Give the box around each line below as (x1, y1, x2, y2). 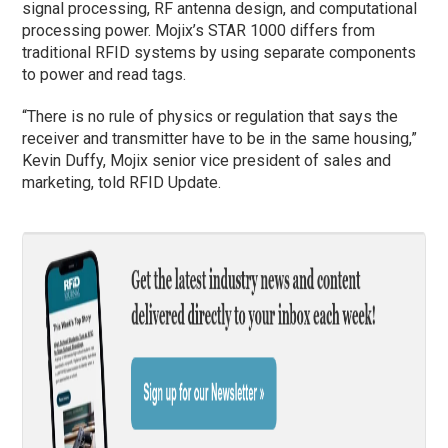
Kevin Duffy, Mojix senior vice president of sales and (22, 150, 392, 170)
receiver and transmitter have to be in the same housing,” (22, 128, 418, 148)
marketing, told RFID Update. (22, 172, 222, 192)
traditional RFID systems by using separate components (22, 42, 417, 62)
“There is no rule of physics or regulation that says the (22, 106, 399, 126)
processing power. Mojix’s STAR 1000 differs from (22, 20, 376, 40)
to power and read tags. (22, 64, 187, 84)
